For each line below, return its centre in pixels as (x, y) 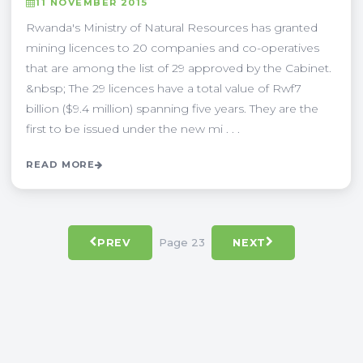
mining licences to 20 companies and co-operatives (173, 47)
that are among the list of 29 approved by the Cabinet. (179, 68)
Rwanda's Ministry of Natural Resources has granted (172, 27)
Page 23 (182, 243)
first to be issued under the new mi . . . (133, 128)
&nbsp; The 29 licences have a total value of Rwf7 (164, 88)
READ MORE (61, 164)
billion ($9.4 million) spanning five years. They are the (172, 108)
